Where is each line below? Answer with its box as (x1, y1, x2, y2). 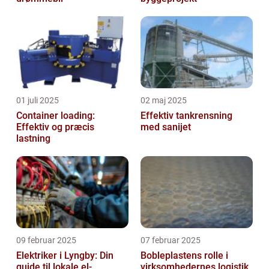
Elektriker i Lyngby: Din (16, 249, 113, 261)
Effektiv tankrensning (141, 109, 232, 121)
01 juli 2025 (16, 95, 59, 105)
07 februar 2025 (141, 235, 201, 245)
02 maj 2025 (141, 95, 187, 105)
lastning (16, 132, 50, 144)
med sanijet (141, 121, 191, 133)
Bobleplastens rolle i (141, 249, 228, 261)
